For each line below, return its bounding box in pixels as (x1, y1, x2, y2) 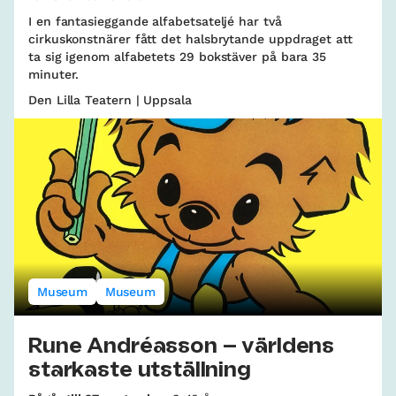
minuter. (28, 67, 80, 82)
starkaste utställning (28, 361, 251, 381)
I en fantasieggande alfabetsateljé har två (28, 14, 282, 29)
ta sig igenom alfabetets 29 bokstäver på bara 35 (28, 49, 327, 65)
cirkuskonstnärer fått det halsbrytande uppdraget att (28, 32, 353, 47)
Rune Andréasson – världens (28, 337, 335, 357)
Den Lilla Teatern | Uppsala (28, 93, 192, 108)
